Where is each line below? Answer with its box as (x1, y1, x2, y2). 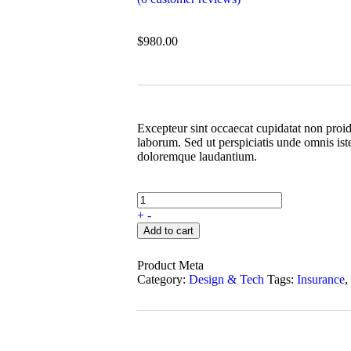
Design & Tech (189, 273, 264, 287)
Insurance (297, 273, 345, 287)
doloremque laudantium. (137, 150, 257, 164)
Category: (137, 273, 186, 287)
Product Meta (137, 259, 204, 273)
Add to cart (143, 225, 194, 237)
